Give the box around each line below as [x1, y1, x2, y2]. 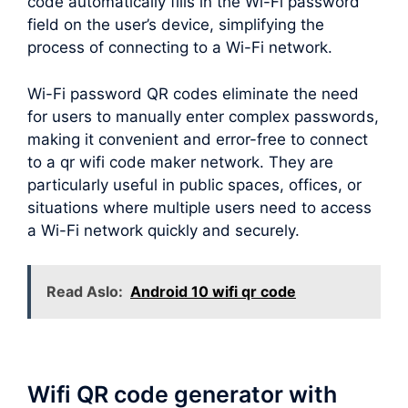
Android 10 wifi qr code [130, 282, 296, 301]
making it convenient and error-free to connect [27, 129, 368, 148]
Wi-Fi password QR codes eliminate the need [27, 84, 359, 103]
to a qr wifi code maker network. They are [27, 152, 333, 171]
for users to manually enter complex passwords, [27, 107, 379, 126]
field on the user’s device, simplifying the [27, 15, 324, 35]
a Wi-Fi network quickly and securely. [27, 220, 300, 240]
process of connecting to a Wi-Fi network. [27, 38, 332, 57]
